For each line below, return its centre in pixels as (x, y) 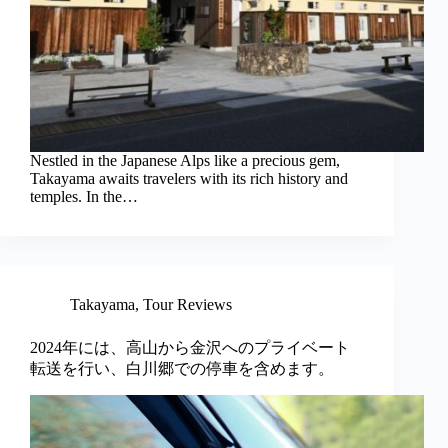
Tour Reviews (187, 305)
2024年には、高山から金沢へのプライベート (190, 348)
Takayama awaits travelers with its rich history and (189, 179)
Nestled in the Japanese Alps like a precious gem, (185, 161)
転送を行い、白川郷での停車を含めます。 (182, 369)
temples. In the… (84, 197)
